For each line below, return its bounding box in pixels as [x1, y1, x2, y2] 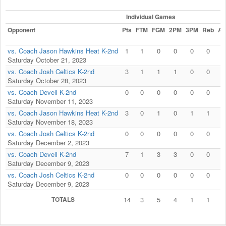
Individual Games [126, 12, 176, 21]
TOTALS [51, 194, 75, 204]
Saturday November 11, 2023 [8, 96, 93, 106]
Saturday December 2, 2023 [8, 137, 89, 147]
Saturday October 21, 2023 [8, 54, 86, 65]
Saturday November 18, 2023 [8, 117, 93, 127]
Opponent [8, 25, 35, 34]
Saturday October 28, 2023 [8, 75, 86, 85]
